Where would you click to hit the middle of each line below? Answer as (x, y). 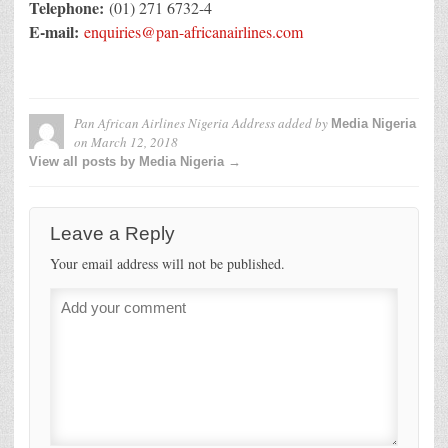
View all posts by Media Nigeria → (135, 161)
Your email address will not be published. (167, 263)
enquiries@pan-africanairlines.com (193, 31)
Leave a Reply (112, 233)
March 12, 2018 (134, 141)
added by (303, 122)
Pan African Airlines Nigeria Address (174, 122)
